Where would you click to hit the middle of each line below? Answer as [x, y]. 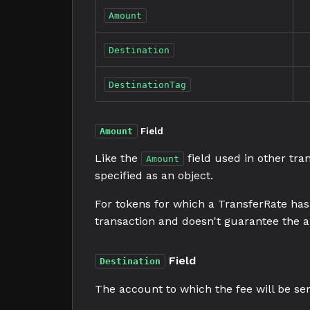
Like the [118, 158]
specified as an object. [154, 175]
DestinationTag [147, 85]
